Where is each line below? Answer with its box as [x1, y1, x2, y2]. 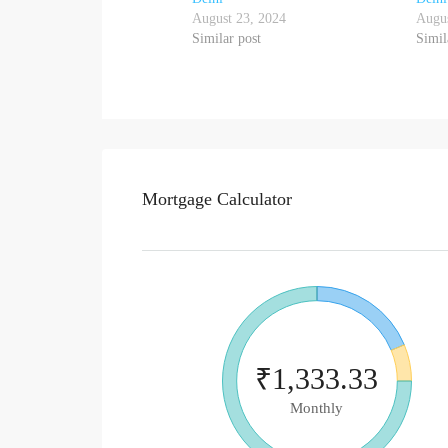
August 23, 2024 [192, 10, 286, 26]
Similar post [192, 30, 261, 46]
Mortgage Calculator [142, 188, 292, 209]
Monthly [290, 399, 343, 416]
